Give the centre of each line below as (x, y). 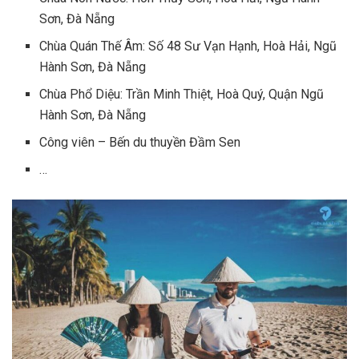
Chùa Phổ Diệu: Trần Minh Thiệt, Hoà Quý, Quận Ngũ (182, 95)
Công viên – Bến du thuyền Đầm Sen (140, 143)
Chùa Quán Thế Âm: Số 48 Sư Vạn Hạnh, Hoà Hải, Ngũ (188, 46)
